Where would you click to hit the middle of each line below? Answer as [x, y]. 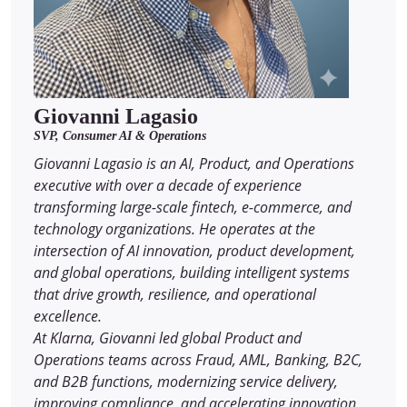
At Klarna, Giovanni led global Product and [168, 338]
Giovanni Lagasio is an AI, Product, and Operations [194, 164]
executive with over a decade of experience [168, 186]
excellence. [68, 317]
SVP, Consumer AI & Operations [120, 136]
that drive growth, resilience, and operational [175, 295]
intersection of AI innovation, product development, [194, 251]
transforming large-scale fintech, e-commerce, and [193, 208]
